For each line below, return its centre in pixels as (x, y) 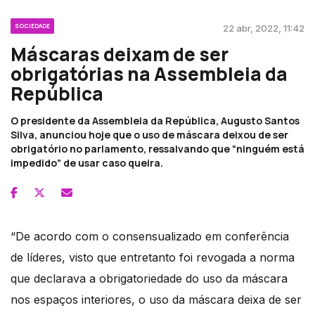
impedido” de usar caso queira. (87, 163)
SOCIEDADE (32, 26)
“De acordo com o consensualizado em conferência (150, 237)
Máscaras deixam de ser (120, 54)
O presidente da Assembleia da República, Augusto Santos (155, 121)
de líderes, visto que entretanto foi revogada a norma (153, 258)
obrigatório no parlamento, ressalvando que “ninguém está (157, 149)
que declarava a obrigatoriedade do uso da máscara (149, 279)
